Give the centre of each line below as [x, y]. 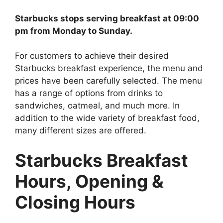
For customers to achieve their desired [92, 56]
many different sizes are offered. [81, 131]
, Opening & [115, 181]
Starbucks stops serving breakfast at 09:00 [107, 18]
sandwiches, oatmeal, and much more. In [97, 106]
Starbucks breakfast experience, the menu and [109, 68]
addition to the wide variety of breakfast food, [107, 118]
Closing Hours [75, 202]
